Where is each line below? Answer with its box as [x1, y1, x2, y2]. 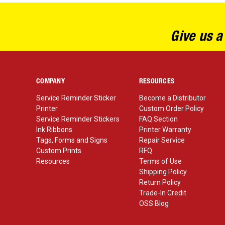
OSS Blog [139, 199, 169, 207]
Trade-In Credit [139, 188, 186, 197]
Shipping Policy [139, 167, 187, 176]
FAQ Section [139, 115, 178, 123]
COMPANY [36, 78, 65, 85]
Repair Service [139, 136, 185, 144]
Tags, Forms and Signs [36, 136, 107, 144]
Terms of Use [139, 157, 182, 165]
